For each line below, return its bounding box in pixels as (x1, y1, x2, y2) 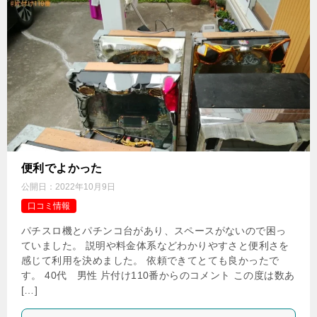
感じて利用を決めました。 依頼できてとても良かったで (21, 255, 279, 267)
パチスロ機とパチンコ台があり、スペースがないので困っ (21, 225, 287, 237)
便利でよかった (21, 162, 103, 175)
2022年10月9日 (55, 182, 115, 192)
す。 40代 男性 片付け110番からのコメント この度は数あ (21, 270, 295, 282)
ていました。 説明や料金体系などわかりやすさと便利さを (21, 240, 289, 252)
